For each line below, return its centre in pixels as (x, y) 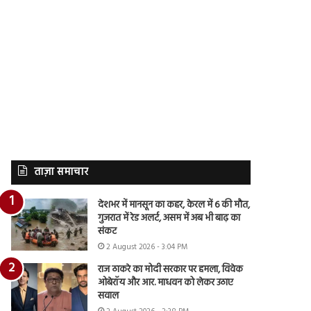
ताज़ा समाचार (61, 172)
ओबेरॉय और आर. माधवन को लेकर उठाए (166, 283)
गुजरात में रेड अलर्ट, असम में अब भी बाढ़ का (169, 218)
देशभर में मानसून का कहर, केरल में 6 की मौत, (174, 205)
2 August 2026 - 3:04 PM (147, 247)
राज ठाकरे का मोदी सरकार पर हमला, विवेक (171, 269)
